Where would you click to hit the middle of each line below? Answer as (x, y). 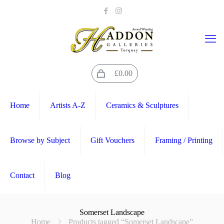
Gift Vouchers (112, 140)
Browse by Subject (40, 140)
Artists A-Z (68, 105)
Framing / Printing (184, 140)
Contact (22, 175)
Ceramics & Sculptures (142, 105)
